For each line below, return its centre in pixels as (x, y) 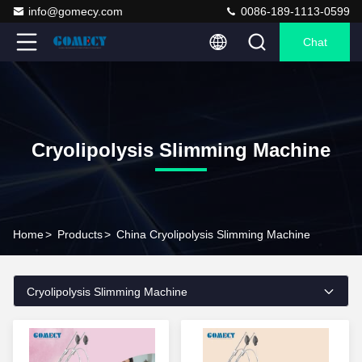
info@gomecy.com (76, 11)
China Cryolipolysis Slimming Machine (213, 234)
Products (80, 234)
